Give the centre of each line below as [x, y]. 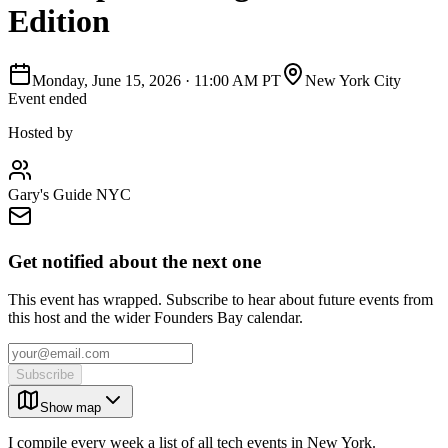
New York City [353, 80]
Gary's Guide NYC [69, 194]
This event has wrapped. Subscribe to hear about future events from [220, 300]
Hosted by [40, 132]
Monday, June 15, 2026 [106, 80]
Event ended [47, 98]
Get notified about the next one [134, 261]
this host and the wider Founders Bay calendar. [155, 318]
